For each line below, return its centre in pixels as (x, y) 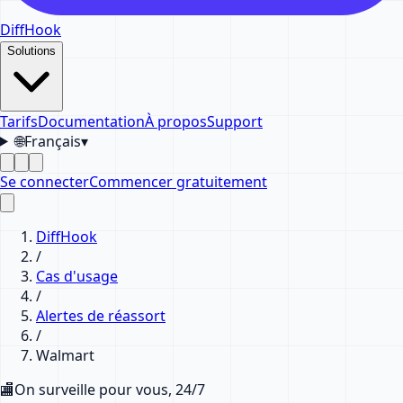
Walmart (65, 355)
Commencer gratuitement (178, 181)
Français (52, 141)
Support (235, 121)
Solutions (31, 50)
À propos (176, 121)
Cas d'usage (77, 276)
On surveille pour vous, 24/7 (110, 389)
